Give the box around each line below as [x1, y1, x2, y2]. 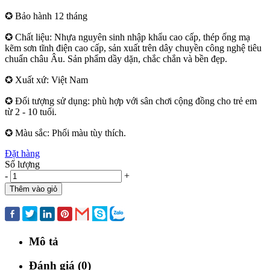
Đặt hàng [5, 148, 40, 159]
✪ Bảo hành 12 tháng [5, 10, 90, 21]
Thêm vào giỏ [10, 184, 57, 193]
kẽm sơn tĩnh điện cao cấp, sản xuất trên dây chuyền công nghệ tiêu [5, 42, 262, 53]
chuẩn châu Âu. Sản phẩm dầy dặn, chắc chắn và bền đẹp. [5, 53, 227, 64]
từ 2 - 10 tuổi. [5, 106, 57, 117]
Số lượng [5, 159, 40, 169]
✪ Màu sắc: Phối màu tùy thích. [5, 127, 126, 138]
